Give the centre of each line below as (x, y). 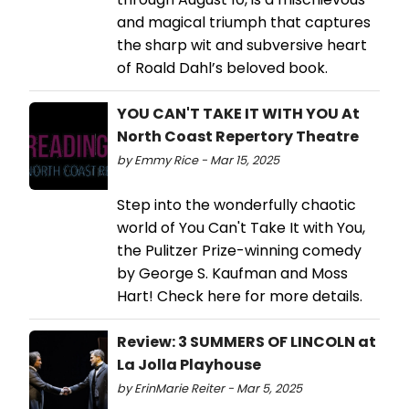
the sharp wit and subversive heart (242, 46)
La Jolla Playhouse (189, 365)
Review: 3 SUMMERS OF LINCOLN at (246, 342)
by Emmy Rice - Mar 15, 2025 (198, 161)
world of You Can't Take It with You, (241, 228)
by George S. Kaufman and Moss (232, 274)
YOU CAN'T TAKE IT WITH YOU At (238, 114)
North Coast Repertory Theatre (238, 137)
